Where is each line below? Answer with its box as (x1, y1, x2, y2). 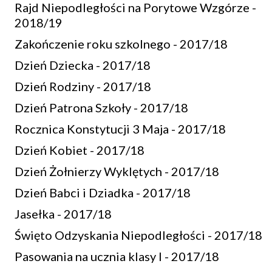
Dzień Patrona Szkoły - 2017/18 (15, 100, 188, 115)
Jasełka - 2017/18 (15, 206, 112, 221)
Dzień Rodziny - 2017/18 (15, 79, 151, 93)
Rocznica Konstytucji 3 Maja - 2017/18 (15, 121, 226, 136)
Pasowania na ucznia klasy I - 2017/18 (15, 249, 219, 263)
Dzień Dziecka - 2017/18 (15, 58, 151, 72)
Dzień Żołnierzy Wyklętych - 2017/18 (15, 164, 219, 178)
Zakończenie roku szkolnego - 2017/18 (15, 36, 228, 51)
